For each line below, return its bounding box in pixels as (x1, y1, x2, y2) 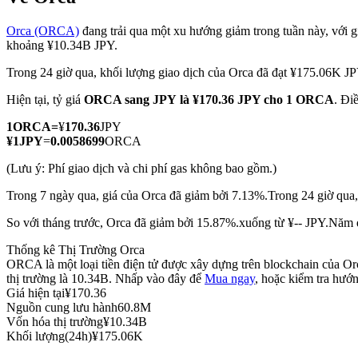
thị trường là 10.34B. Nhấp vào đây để (6, 272, 205, 286)
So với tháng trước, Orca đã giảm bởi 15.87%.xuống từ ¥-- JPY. (6, 216, 328, 230)
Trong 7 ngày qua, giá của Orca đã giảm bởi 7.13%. (6, 189, 268, 203)
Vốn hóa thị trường (6, 315, 103, 329)
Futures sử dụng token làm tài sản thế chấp (38, 93, 253, 107)
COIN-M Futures (38, 66, 126, 80)
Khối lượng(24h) (6, 329, 92, 344)
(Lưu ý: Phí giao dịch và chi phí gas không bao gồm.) (6, 161, 276, 176)
